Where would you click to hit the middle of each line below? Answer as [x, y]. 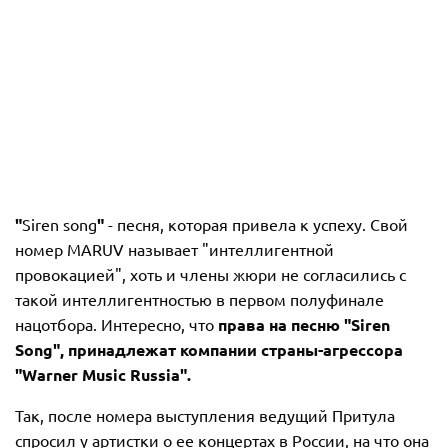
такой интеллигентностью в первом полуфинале [199, 299]
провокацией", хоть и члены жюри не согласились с [210, 274]
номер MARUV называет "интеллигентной [174, 249]
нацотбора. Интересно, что [116, 324]
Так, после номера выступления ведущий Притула [205, 415]
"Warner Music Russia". [103, 374]
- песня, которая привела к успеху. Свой [258, 224]
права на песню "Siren [304, 324]
